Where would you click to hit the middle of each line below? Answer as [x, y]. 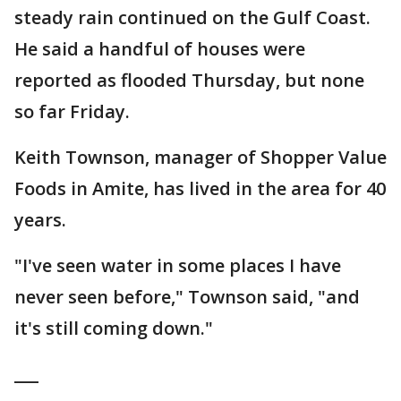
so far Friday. [72, 112]
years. [40, 220]
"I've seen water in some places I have [178, 266]
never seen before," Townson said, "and [187, 297]
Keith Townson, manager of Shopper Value [200, 158]
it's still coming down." [114, 328]
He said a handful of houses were [160, 49]
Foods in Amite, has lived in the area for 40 [200, 189]
